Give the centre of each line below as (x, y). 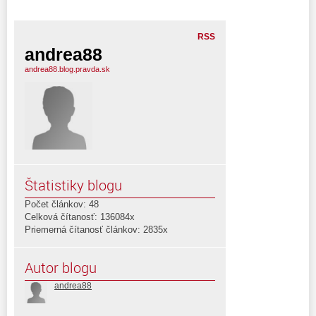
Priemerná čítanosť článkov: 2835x (96, 229)
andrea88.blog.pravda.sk (67, 69)
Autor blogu (61, 267)
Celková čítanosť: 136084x (80, 217)
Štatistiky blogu (73, 185)
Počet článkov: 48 (62, 204)
